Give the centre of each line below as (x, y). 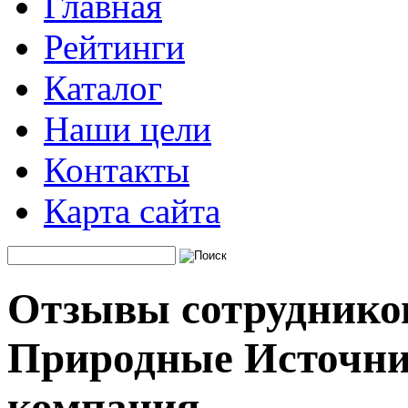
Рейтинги (114, 47)
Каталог (103, 88)
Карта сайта (132, 211)
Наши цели (127, 129)
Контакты (117, 170)
